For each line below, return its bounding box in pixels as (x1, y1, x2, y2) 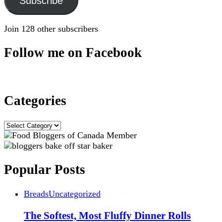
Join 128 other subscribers (4, 24, 98, 34)
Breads (24, 188, 49, 199)
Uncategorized (49, 188, 101, 199)
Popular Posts (4, 162, 85, 177)
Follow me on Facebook (4, 45, 142, 60)
